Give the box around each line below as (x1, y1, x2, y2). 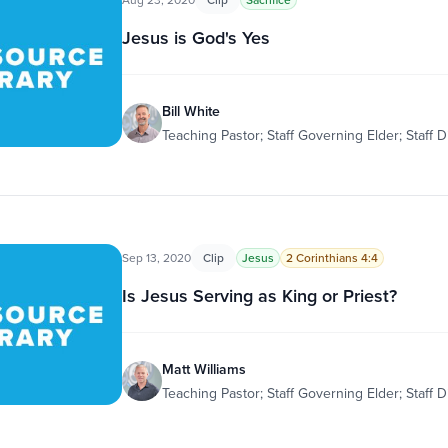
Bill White (161, 101, 220, 121)
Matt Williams (161, 359, 246, 379)
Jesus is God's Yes (121, 25, 270, 50)
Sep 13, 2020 (121, 249, 191, 266)
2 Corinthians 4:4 (285, 249, 378, 266)
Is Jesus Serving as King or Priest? (121, 283, 397, 308)
